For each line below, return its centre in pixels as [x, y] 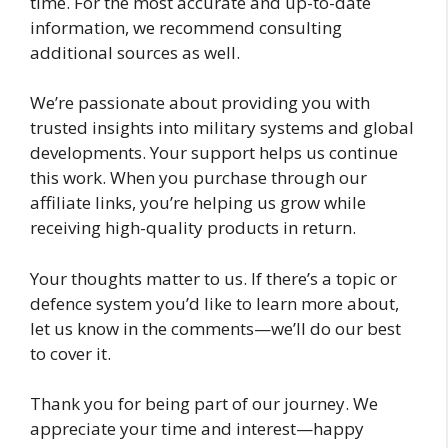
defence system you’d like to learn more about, [214, 303]
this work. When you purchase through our [198, 178]
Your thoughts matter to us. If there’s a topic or [213, 278]
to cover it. [70, 353]
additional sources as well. [135, 52]
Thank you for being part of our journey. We [204, 404]
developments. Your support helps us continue [214, 153]
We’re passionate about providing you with [200, 103]
